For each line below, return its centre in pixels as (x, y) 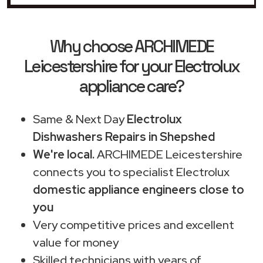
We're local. (64, 154)
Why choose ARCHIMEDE (131, 46)
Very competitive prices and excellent (134, 225)
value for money (76, 242)
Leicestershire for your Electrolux (131, 66)
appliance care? (131, 86)
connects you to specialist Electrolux (131, 172)
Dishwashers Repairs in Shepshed (124, 136)
